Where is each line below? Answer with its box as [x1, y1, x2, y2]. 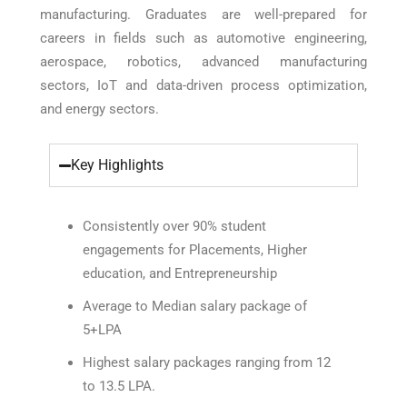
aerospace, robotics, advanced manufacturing [40, 54, 367, 70]
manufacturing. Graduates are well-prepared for [40, 6, 367, 23]
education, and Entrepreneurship [83, 265, 277, 282]
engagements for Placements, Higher [83, 242, 307, 258]
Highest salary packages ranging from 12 [83, 354, 331, 371]
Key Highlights [71, 156, 164, 174]
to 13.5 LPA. [83, 378, 155, 394]
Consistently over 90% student [83, 218, 266, 234]
